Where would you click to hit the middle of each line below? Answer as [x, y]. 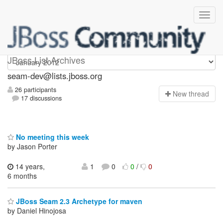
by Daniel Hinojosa [37, 211]
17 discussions [41, 98]
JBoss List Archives [46, 60]
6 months [22, 175]
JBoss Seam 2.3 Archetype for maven [78, 201]
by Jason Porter [32, 146]
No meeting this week [52, 137]
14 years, [29, 166]
